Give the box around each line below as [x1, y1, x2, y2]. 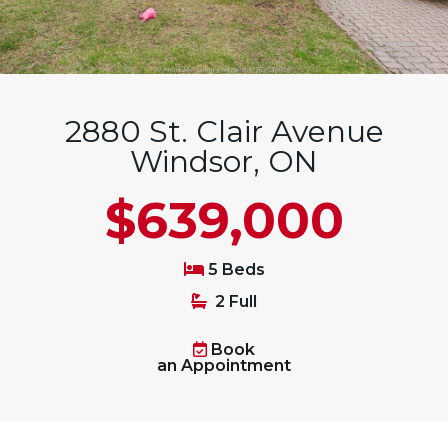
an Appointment [157, 356, 291, 376]
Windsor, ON [130, 143, 318, 181]
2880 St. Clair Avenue [64, 113, 384, 151]
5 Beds [203, 260, 265, 280]
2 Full [211, 292, 257, 312]
